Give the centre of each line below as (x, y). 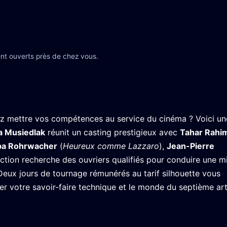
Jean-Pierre (191, 146)
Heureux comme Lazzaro (111, 146)
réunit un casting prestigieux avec (112, 132)
